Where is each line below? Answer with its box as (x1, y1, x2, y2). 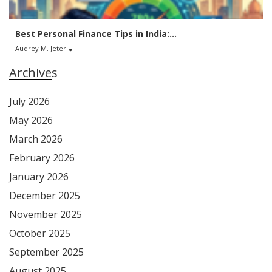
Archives (9, 64, 58, 81)
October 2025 (9, 226, 70, 240)
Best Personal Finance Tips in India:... (15, 27, 177, 39)
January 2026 (9, 169, 69, 183)
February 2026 (9, 151, 75, 165)
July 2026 (9, 94, 50, 108)
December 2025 (9, 188, 80, 202)
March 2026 (9, 132, 63, 146)
